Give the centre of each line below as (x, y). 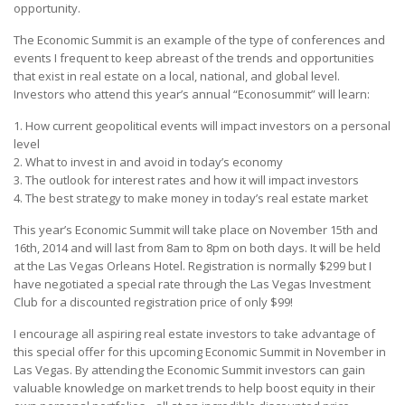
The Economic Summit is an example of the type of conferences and (199, 40)
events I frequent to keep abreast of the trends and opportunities (194, 58)
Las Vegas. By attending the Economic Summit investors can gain (189, 370)
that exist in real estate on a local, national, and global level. (177, 76)
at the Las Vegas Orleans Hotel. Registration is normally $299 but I (193, 266)
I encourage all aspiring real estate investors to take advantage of (194, 334)
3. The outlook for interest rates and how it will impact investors (186, 180)
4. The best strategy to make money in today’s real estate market (191, 198)
